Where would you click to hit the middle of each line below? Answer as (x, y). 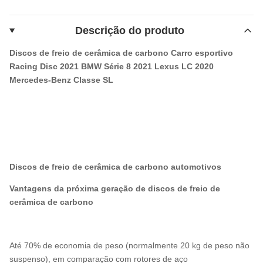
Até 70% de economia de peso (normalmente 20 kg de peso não (129, 245)
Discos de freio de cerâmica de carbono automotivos (115, 166)
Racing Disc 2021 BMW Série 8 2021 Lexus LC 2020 (112, 66)
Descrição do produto (130, 30)
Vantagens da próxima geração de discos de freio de (115, 188)
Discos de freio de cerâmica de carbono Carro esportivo (121, 53)
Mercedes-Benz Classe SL (61, 80)
